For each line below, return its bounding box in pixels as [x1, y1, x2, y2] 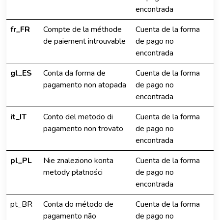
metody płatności [43, 167, 103, 178]
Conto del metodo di [43, 111, 113, 122]
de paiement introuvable [43, 36, 126, 47]
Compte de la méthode [43, 24, 122, 35]
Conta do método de [43, 199, 113, 210]
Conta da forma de [43, 68, 106, 79]
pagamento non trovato [43, 123, 123, 134]
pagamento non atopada [43, 80, 126, 90]
